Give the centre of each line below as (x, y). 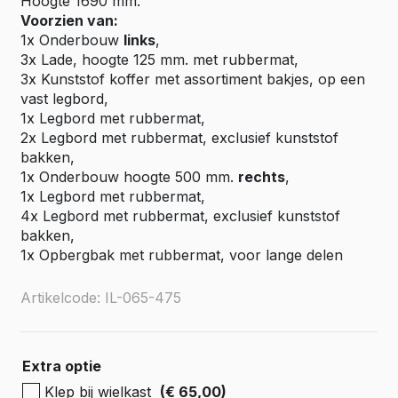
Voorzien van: (69, 20)
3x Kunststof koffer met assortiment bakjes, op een (193, 79)
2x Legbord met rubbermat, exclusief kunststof (179, 138)
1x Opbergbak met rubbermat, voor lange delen (182, 255)
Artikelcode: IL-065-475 (101, 298)
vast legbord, (64, 99)
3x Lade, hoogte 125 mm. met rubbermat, (159, 60)
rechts (262, 177)
